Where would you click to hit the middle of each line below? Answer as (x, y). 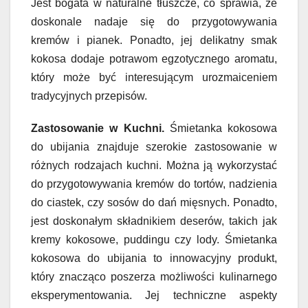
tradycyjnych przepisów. (89, 96)
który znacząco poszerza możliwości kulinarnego (154, 276)
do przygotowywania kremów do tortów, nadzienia (154, 184)
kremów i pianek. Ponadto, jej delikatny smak (154, 40)
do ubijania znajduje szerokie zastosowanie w (154, 146)
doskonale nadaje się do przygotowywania (154, 21)
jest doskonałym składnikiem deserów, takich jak (154, 221)
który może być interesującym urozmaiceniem (154, 77)
